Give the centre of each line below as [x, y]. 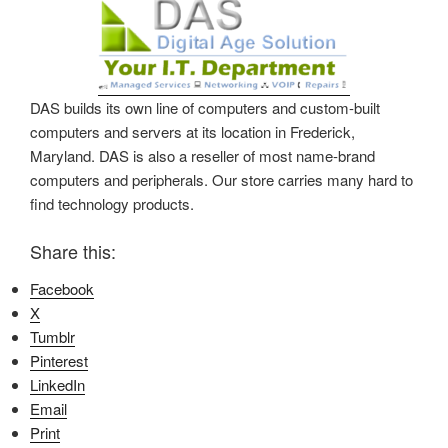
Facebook [62, 289]
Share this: [73, 250]
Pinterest [59, 361]
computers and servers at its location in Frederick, [192, 132]
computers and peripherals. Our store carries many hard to [221, 180]
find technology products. [112, 204]
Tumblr [52, 337]
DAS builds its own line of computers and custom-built [205, 108]
